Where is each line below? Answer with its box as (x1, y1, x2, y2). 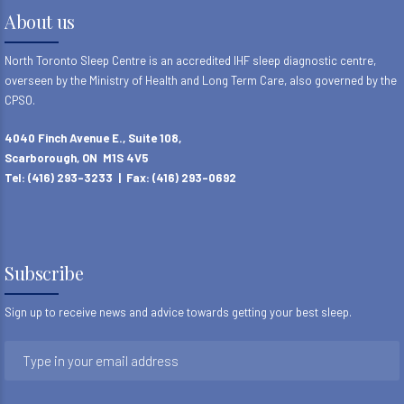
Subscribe (5, 261, 84, 286)
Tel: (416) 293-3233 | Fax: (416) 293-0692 (5, 170, 236, 186)
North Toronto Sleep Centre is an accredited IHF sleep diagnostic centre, (5, 53, 376, 69)
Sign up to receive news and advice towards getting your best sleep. (5, 305, 352, 320)
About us (5, 9, 75, 34)
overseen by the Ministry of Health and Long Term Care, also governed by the (5, 73, 397, 88)
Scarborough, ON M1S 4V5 (5, 151, 149, 166)
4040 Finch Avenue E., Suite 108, (5, 131, 181, 146)
